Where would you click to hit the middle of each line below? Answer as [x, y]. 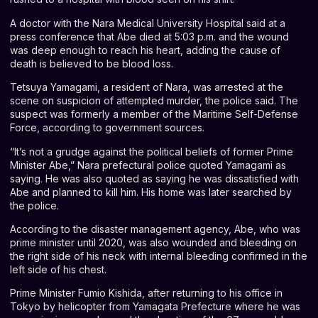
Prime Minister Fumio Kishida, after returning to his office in [146, 293]
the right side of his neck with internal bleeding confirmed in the [159, 256]
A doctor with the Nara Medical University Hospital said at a [148, 23]
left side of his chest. [58, 269]
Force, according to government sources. [107, 128]
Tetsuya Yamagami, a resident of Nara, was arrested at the [147, 87]
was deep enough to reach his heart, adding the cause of [145, 50]
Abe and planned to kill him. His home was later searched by [151, 192]
